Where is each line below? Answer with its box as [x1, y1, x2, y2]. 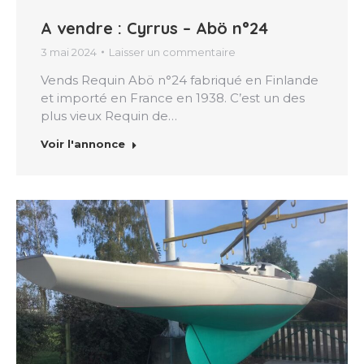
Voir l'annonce [41, 136, 125, 150]
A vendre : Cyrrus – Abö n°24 [41, 17, 268, 38]
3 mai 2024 [41, 45, 97, 58]
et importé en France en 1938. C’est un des [41, 89, 305, 106]
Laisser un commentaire [109, 45, 236, 58]
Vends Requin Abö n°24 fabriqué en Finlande [41, 71, 318, 88]
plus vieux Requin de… [41, 107, 177, 123]
